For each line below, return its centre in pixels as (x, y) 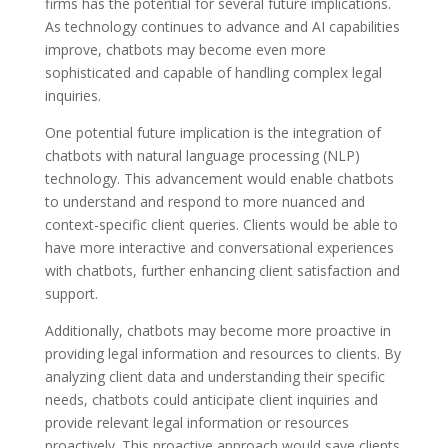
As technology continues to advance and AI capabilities (222, 26)
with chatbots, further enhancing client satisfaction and (222, 270)
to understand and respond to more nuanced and (204, 201)
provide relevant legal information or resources (196, 422)
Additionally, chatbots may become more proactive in (217, 330)
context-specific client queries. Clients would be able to (221, 224)
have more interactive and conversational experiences (219, 247)
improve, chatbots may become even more (185, 49)
